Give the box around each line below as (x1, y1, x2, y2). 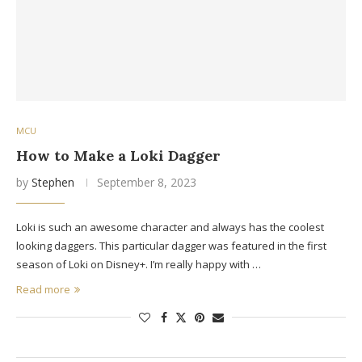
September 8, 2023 (97, 174, 196, 190)
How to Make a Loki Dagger (16, 145, 221, 165)
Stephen (32, 174, 74, 190)
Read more (16, 281, 70, 297)
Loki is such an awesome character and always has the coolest (16, 219, 324, 234)
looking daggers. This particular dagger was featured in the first (16, 238, 326, 253)
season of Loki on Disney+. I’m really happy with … (16, 256, 261, 271)
